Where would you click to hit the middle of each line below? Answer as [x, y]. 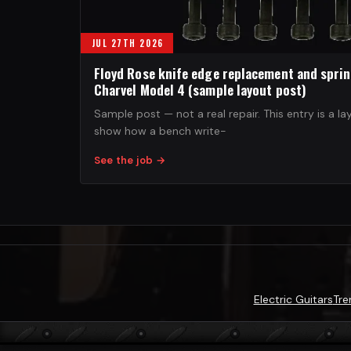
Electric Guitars [293, 299]
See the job [125, 160]
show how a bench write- [160, 130]
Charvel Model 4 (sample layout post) [200, 89]
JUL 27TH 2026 [127, 43]
